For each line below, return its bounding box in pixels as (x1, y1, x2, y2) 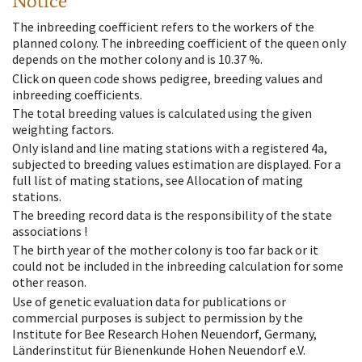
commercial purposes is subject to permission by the (12, 309, 303, 326)
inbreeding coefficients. (12, 86, 142, 103)
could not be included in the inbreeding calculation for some (12, 258, 343, 275)
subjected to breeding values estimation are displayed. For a (12, 155, 341, 172)
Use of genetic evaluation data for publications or (12, 293, 286, 309)
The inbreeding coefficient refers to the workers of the (12, 19, 314, 36)
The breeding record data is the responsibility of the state (12, 207, 332, 224)
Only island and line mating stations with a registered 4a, (12, 139, 327, 156)
